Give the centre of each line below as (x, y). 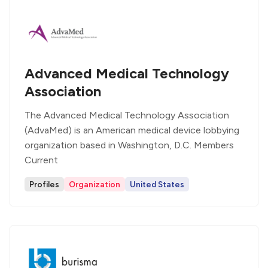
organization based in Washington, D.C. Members (129, 145)
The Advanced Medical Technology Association (127, 115)
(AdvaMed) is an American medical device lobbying (132, 130)
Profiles (44, 184)
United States (157, 184)
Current (41, 160)
